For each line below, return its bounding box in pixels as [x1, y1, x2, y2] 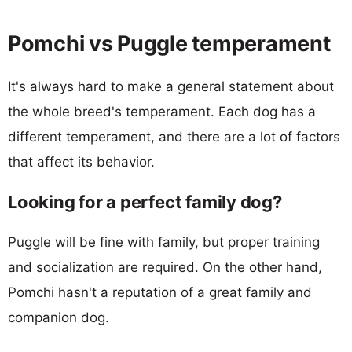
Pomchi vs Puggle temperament [8, 30, 331, 57]
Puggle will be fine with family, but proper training [8, 233, 320, 250]
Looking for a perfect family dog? [8, 191, 282, 212]
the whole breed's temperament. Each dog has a [8, 103, 316, 119]
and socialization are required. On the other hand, [8, 258, 322, 275]
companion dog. [8, 309, 109, 325]
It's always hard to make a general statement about [8, 78, 334, 94]
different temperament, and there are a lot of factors [8, 128, 340, 145]
